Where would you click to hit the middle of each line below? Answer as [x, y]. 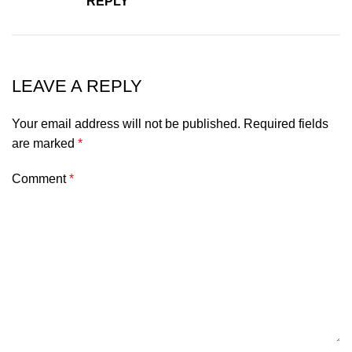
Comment [40, 178]
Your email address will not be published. [126, 123]
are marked [45, 143]
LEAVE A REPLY [77, 86]
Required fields [286, 123]
